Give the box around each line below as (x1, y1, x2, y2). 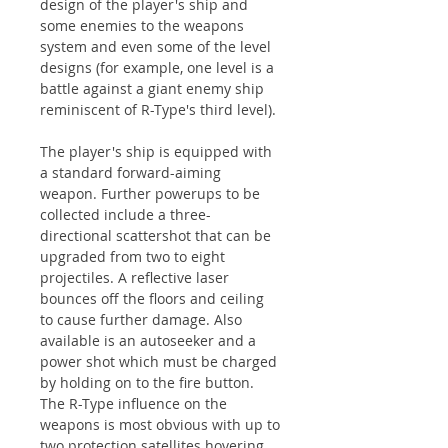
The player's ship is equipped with (40, 141, 272, 161)
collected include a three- (40, 204, 211, 224)
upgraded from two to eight (40, 246, 225, 266)
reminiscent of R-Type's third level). (40, 99, 276, 119)
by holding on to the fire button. (40, 372, 254, 392)
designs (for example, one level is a (40, 57, 274, 77)
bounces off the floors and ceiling (40, 288, 264, 308)
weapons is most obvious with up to (40, 414, 280, 434)
